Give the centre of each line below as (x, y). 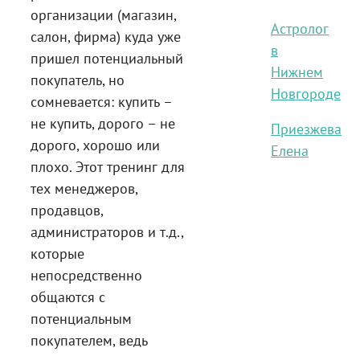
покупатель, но (78, 80)
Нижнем (297, 72)
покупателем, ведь (89, 340)
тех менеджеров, (84, 188)
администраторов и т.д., (107, 231)
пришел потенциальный (107, 58)
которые (57, 253)
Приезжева (306, 129)
